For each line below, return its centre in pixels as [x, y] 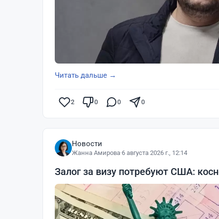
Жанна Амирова [96, 153]
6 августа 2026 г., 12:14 [154, 153]
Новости [87, 143]
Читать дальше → [86, 75]
